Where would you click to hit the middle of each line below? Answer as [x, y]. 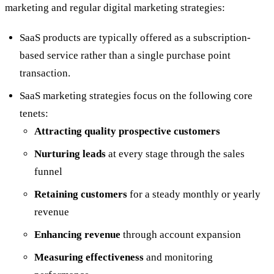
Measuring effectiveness [89, 257]
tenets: [34, 114]
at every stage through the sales [175, 154]
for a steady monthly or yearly [194, 194]
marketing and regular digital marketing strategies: [115, 8]
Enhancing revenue [79, 235]
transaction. [46, 73]
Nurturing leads [70, 154]
